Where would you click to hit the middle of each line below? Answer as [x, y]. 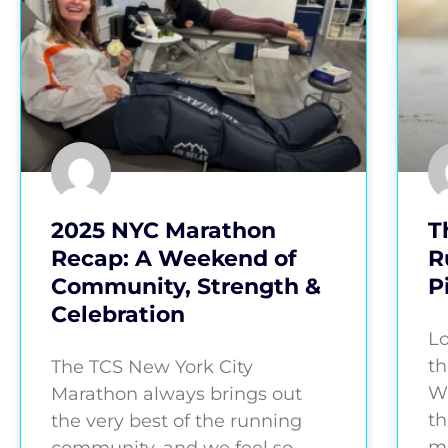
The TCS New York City [152, 367]
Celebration [118, 315]
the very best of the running [176, 421]
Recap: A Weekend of [174, 259]
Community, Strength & [186, 287]
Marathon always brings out [176, 394]
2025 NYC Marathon [163, 231]
